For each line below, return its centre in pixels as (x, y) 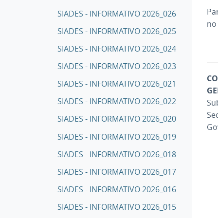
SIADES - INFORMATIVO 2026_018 (117, 154)
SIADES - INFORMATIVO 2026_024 (117, 48)
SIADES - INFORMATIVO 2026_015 (117, 207)
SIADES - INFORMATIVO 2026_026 (117, 13)
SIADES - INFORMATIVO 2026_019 (117, 136)
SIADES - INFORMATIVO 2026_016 (117, 190)
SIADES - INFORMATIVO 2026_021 (117, 84)
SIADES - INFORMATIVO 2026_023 (117, 66)
